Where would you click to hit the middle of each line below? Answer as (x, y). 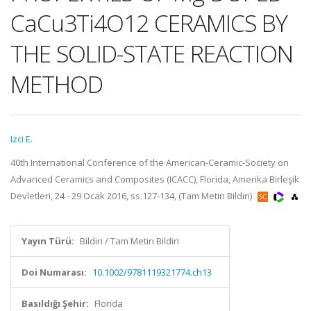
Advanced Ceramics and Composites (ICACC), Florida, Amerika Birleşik (155, 179)
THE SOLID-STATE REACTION (152, 53)
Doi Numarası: (54, 272)
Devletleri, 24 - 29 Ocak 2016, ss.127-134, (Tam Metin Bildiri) (132, 196)
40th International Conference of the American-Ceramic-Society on (150, 162)
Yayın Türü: (48, 241)
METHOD (57, 84)
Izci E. (22, 139)
